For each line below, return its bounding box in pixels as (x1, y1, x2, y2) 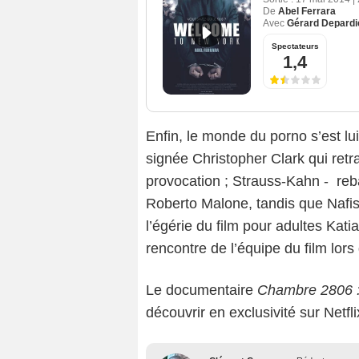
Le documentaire (146, 282, 257, 299)
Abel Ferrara (278, 6, 336, 18)
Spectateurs (271, 42, 319, 51)
